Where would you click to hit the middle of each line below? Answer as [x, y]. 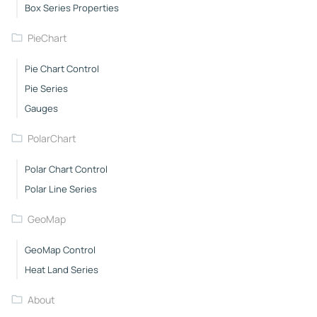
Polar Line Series [60, 189]
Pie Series [46, 88]
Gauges [41, 108]
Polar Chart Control [66, 169]
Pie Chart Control [62, 68]
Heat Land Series [61, 269]
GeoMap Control [60, 249]
